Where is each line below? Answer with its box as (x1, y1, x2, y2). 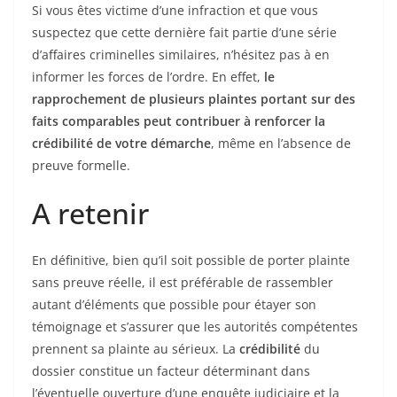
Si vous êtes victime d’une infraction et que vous (32, 2, 318, 19)
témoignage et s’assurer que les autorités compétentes (32, 318, 358, 336)
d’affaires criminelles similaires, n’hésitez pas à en (32, 46, 330, 64)
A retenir (32, 194, 149, 233)
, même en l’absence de (211, 135, 351, 152)
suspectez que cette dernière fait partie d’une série (32, 24, 337, 42)
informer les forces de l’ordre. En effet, (32, 68, 264, 86)
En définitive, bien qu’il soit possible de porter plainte (32, 252, 350, 269)
